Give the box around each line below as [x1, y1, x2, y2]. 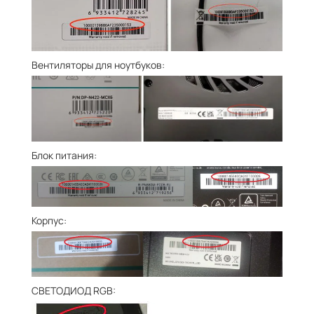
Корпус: [32, 213, 67, 227]
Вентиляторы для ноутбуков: [32, 57, 165, 71]
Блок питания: [32, 149, 97, 163]
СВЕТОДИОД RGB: [32, 283, 116, 297]
